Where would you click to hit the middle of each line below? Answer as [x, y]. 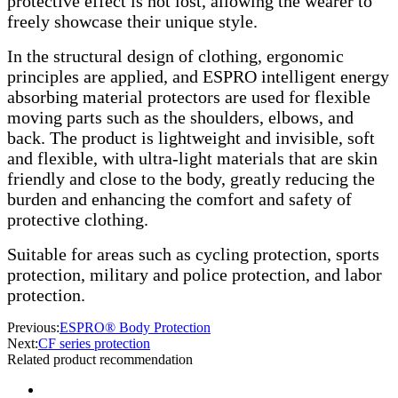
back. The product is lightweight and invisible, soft [191, 138]
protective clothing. [78, 219]
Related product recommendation [100, 359]
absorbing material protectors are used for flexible [189, 97]
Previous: [33, 327]
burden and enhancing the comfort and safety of [179, 199]
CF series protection [94, 343]
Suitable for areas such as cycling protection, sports [193, 254]
